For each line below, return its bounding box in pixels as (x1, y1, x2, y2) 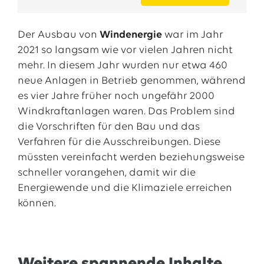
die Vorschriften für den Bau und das (17, 121, 200, 133)
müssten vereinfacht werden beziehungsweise (17, 152, 245, 163)
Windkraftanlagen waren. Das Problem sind (17, 106, 235, 117)
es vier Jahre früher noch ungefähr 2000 (17, 91, 214, 102)
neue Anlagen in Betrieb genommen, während (17, 75, 246, 87)
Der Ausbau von (17, 29, 100, 41)
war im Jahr (164, 29, 223, 41)
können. (17, 198, 56, 209)
